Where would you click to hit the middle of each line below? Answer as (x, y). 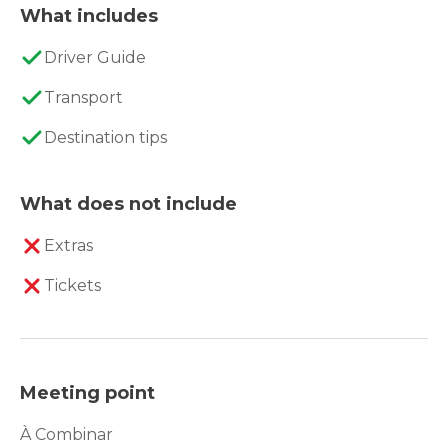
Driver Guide (95, 57)
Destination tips (105, 137)
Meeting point (87, 393)
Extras (68, 245)
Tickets (72, 285)
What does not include (128, 204)
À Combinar (66, 434)
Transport (83, 97)
